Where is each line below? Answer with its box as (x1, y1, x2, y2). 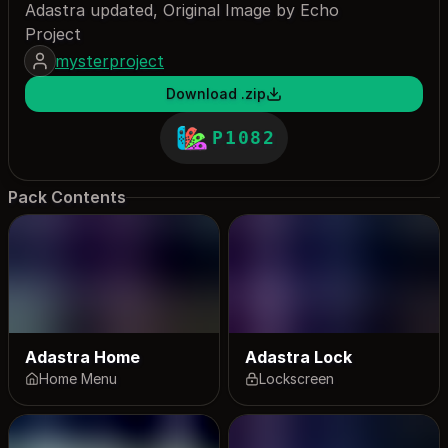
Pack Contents (8, 187, 126, 208)
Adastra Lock (245, 347, 352, 367)
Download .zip (166, 84, 266, 102)
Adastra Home (25, 347, 140, 367)
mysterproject (55, 50, 164, 71)
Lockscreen (259, 370, 334, 387)
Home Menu (39, 370, 117, 387)
